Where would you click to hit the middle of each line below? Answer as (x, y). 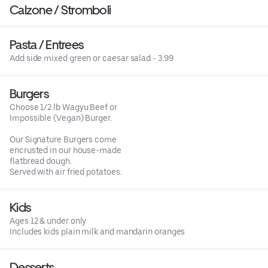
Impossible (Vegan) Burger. (61, 118)
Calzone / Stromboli (60, 10)
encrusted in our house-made (66, 150)
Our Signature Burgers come (63, 139)
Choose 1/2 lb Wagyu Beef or (63, 107)
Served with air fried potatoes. (66, 171)
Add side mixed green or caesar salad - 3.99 (92, 58)
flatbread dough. (41, 161)
